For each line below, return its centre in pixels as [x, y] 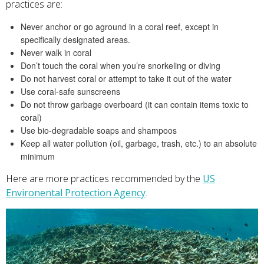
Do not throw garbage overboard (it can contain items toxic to [135, 104]
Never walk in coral [56, 52]
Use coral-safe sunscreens [70, 91]
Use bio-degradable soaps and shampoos [99, 130]
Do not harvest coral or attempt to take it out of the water [126, 78]
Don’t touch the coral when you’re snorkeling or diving [121, 65]
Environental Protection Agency [76, 192]
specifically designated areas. [75, 39]
